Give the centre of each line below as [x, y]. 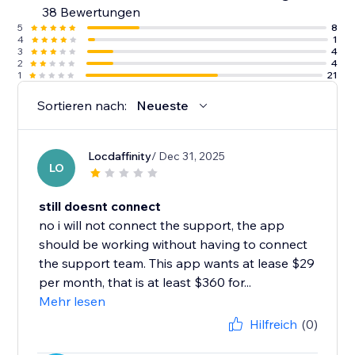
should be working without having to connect [174, 244]
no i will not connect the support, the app [162, 225]
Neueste [163, 106]
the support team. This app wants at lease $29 [177, 263]
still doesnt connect [100, 206]
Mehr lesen [73, 302]
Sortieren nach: [82, 106]
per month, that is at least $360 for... [145, 282]
